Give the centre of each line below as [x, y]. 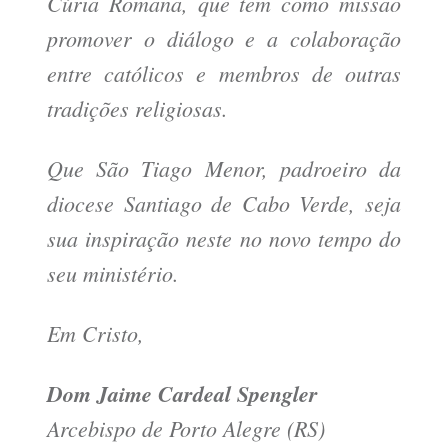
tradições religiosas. [137, 108]
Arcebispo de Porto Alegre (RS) [186, 428]
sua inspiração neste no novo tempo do [224, 238]
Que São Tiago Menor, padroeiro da [224, 168]
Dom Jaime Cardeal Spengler [186, 394]
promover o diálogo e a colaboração [224, 38]
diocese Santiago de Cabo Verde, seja [224, 203]
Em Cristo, [95, 333]
